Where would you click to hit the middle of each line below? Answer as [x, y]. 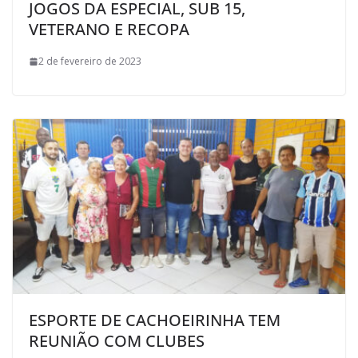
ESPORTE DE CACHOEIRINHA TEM [155, 320]
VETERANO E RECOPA [109, 30]
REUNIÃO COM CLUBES [117, 341]
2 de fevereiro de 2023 [90, 62]
